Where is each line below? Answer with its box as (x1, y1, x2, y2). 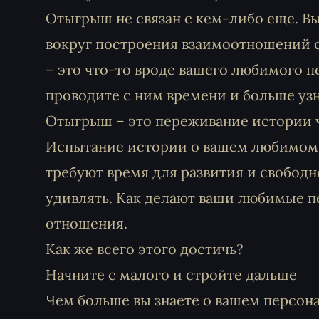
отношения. (46, 214, 127, 232)
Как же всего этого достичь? (46, 240, 243, 258)
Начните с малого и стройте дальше (46, 266, 297, 283)
